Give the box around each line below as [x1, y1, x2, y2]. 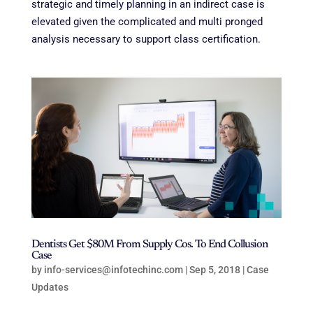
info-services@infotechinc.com [43, 264, 183, 276]
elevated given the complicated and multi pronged [31, 15, 263, 28]
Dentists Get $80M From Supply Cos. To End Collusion [31, 239, 268, 251]
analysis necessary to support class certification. [31, 32, 263, 45]
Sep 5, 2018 [189, 264, 240, 276]
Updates [31, 282, 68, 293]
